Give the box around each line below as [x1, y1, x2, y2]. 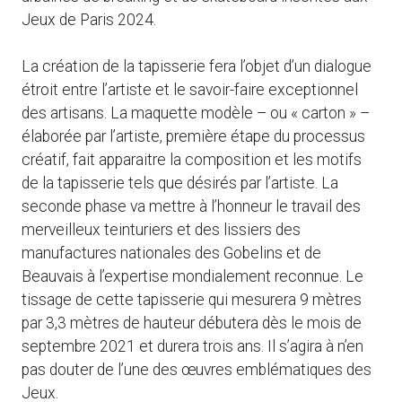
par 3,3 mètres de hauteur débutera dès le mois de [22, 314, 362, 333]
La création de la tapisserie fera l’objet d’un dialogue [22, 57, 371, 76]
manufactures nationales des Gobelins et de [22, 244, 321, 263]
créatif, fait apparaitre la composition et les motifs [22, 151, 362, 170]
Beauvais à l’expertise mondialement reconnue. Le [22, 267, 363, 286]
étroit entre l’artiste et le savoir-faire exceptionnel [22, 81, 358, 100]
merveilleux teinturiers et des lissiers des [22, 221, 301, 240]
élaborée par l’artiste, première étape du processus [22, 127, 365, 146]
